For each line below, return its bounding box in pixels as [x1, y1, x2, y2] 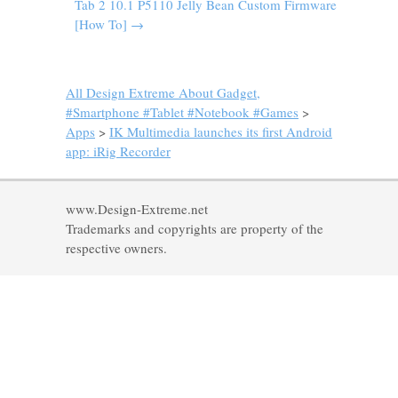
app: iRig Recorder [66, 142, 171, 160]
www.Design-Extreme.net [66, 200, 208, 218]
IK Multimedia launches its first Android [109, 123, 332, 140]
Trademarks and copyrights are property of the [66, 219, 323, 237]
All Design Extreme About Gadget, [66, 84, 260, 101]
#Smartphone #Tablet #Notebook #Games [66, 103, 298, 121]
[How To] [75, 15, 131, 33]
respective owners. [66, 239, 167, 257]
